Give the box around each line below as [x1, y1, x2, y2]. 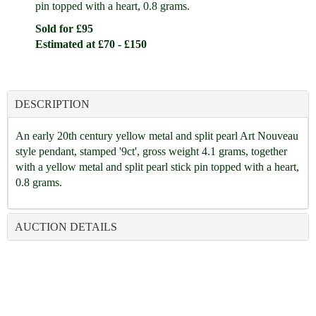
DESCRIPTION [15, 98, 90, 110]
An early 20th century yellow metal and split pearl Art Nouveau [16, 130, 298, 142]
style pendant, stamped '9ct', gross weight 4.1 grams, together [16, 145, 287, 157]
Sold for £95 [35, 23, 93, 35]
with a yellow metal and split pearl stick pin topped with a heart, [16, 161, 299, 173]
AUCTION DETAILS [15, 221, 117, 233]
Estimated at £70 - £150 [35, 38, 147, 50]
